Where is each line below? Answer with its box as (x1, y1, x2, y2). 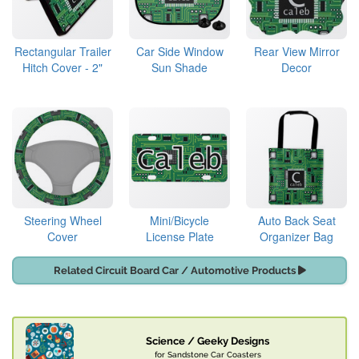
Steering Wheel (23, 212, 102, 229)
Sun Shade (151, 59, 208, 76)
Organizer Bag (260, 228, 333, 245)
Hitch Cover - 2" (22, 59, 103, 76)
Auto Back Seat (257, 212, 336, 229)
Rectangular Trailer (14, 43, 111, 60)
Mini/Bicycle (150, 212, 209, 229)
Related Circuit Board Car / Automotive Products (53, 264, 298, 277)
